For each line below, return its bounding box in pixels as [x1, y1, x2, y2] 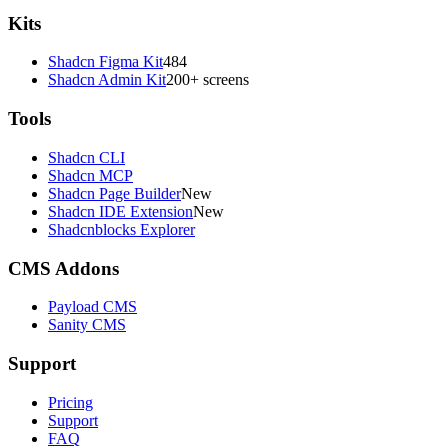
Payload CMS [48, 298, 137, 316]
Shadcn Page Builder [48, 184, 181, 202]
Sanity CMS [48, 316, 126, 334]
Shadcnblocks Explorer [48, 220, 195, 238]
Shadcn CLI [48, 148, 125, 166]
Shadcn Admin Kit [48, 71, 166, 89]
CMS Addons [8, 257, 119, 279]
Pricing [48, 393, 93, 411]
